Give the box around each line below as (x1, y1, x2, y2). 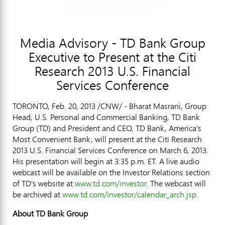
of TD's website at (13, 177, 75, 189)
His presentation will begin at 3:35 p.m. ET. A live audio (13, 155, 199, 167)
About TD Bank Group (13, 207, 88, 219)
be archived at (13, 188, 62, 200)
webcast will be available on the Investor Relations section (13, 166, 210, 178)
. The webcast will (146, 177, 206, 189)
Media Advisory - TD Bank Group (20, 34, 205, 52)
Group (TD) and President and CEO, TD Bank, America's (13, 122, 201, 134)
